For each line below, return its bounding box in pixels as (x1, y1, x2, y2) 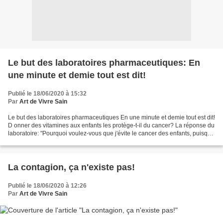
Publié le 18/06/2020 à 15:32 (8, 90, 87, 97)
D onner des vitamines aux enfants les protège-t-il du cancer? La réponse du (8, 121, 215, 129)
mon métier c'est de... (8, 137, 65, 145)
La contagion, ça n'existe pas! (8, 162, 135, 172)
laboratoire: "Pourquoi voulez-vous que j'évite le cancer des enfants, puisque (8, 129, 215, 137)
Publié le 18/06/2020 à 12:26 (8, 182, 87, 189)
